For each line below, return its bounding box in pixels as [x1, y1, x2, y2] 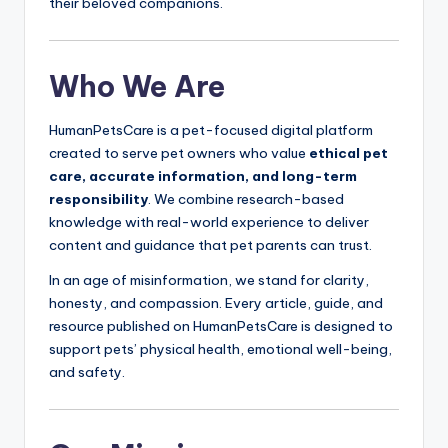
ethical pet [309, 143, 388, 162]
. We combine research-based [148, 189, 344, 208]
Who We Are [49, 67, 225, 105]
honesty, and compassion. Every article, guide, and [49, 293, 383, 312]
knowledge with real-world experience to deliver [49, 212, 369, 231]
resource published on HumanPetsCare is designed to [49, 316, 393, 335]
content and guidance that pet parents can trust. [49, 235, 372, 254]
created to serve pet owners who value [49, 143, 309, 162]
